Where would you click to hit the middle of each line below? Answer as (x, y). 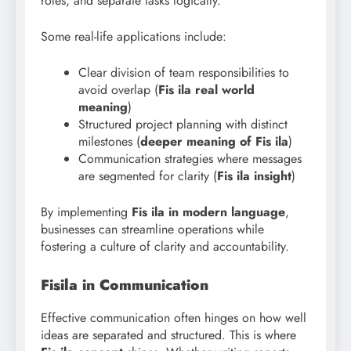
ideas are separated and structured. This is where (168, 335)
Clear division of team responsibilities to (184, 72)
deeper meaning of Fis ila (214, 141)
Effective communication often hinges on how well (174, 318)
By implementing (86, 212)
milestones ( (109, 141)
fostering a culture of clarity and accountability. (165, 246)
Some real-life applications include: (134, 36)
